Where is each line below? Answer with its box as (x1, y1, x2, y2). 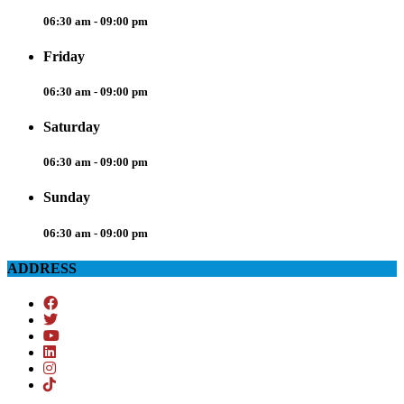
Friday (43, 48, 85, 64)
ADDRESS (7, 260, 77, 276)
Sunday (43, 189, 90, 206)
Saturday (43, 119, 100, 135)
